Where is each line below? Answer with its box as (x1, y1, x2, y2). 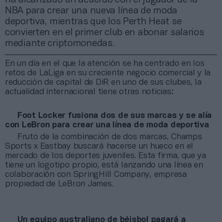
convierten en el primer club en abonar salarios (5, 28, 204, 37)
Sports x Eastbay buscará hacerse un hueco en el (5, 142, 194, 150)
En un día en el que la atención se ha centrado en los (5, 59, 205, 67)
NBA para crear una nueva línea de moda (5, 6, 178, 15)
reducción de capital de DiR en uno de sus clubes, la (5, 78, 202, 86)
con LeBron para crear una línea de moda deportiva (5, 121, 209, 129)
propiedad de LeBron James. (5, 180, 113, 188)
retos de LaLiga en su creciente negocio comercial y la (5, 69, 211, 77)
